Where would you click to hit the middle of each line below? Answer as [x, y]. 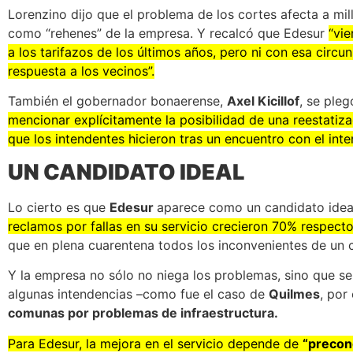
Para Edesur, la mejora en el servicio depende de [155, 343]
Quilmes [294, 294]
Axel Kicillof [263, 101]
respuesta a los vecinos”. [81, 71]
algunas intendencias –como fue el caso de [138, 294]
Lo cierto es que [59, 207]
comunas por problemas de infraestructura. [143, 313]
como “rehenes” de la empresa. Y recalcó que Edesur [168, 33]
